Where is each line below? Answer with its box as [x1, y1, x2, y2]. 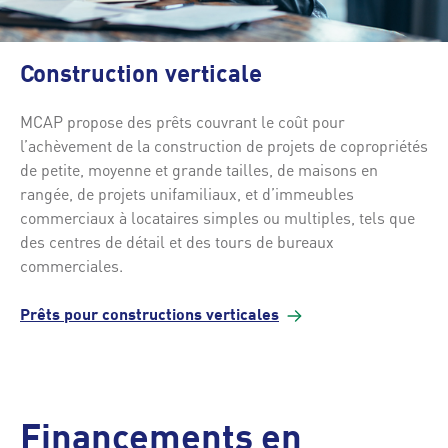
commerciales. [20, 254, 123, 276]
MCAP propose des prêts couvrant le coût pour [20, 110, 345, 132]
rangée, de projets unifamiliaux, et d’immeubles [20, 182, 354, 204]
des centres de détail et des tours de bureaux [20, 230, 334, 252]
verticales [206, 307, 279, 324]
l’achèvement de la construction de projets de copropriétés [20, 134, 428, 156]
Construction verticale [20, 63, 262, 88]
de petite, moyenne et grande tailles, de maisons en [20, 158, 378, 180]
